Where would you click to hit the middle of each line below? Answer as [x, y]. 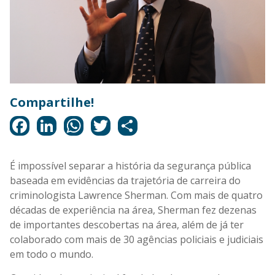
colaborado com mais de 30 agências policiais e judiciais [137, 239]
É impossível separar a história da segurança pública [130, 165]
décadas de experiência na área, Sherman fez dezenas [133, 210]
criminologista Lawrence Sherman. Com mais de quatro [136, 195]
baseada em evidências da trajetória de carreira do [125, 180]
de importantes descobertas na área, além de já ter [127, 224]
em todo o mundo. [52, 254]
